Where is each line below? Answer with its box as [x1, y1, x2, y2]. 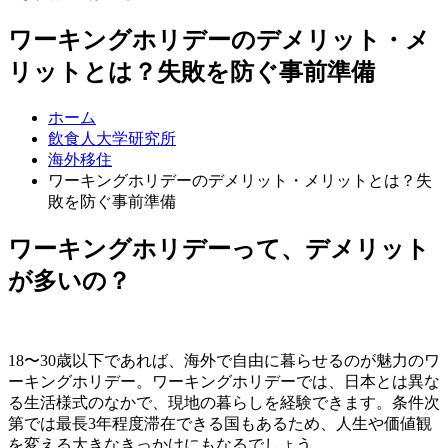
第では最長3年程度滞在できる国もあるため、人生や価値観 [8, 414, 432, 432]
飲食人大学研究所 [48, 129, 176, 147]
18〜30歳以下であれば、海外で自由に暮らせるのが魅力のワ [8, 351, 440, 369]
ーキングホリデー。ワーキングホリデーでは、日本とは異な [8, 372, 440, 390]
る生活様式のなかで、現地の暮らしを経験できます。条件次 [8, 393, 440, 411]
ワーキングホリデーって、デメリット [8, 235, 430, 262]
